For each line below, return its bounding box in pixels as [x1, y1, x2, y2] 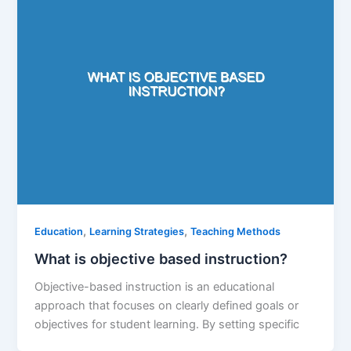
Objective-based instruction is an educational [34, 279, 275, 294]
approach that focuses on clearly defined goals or [34, 298, 299, 313]
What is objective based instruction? [34, 249, 288, 267]
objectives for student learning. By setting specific [34, 317, 300, 331]
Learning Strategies [89, 226, 185, 238]
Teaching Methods [190, 226, 281, 238]
